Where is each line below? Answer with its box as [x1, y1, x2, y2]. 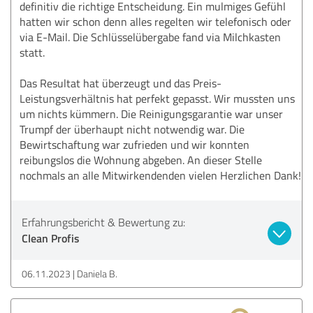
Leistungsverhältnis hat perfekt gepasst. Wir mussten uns [20, 90, 295, 106]
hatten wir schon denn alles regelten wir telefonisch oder [20, 13, 291, 29]
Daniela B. [77, 266, 117, 280]
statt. [20, 44, 45, 60]
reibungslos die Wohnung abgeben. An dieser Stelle [20, 152, 262, 168]
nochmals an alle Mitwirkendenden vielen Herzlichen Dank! [20, 167, 301, 183]
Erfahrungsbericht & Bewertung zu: [22, 214, 185, 230]
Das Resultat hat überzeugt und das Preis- [20, 75, 221, 91]
